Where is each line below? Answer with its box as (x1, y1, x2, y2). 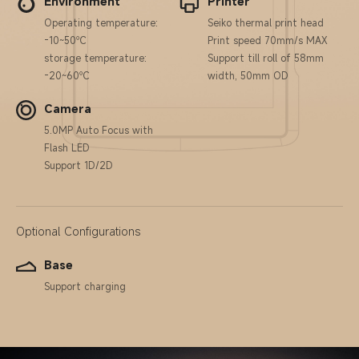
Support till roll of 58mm (208, 51, 324, 64)
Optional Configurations (16, 224, 140, 239)
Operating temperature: (44, 16, 158, 29)
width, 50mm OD (208, 69, 288, 82)
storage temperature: (44, 51, 147, 64)
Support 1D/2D (44, 159, 113, 171)
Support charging (44, 280, 126, 292)
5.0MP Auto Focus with (44, 123, 153, 136)
